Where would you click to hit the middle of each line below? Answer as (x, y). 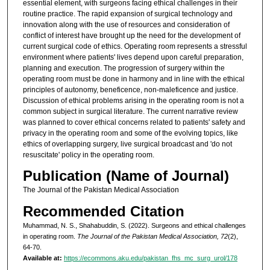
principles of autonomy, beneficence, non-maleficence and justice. (130, 89)
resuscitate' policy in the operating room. (88, 155)
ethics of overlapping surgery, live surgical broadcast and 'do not (127, 144)
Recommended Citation (103, 211)
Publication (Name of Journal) (126, 176)
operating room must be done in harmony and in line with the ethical (133, 79)
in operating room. (50, 236)
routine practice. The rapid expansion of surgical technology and (127, 14)
